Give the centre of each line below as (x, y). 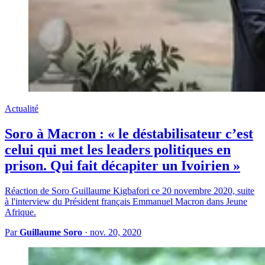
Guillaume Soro (51, 232)
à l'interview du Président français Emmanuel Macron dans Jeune (126, 202)
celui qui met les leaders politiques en (118, 150)
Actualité (22, 109)
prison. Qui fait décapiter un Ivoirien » (122, 166)
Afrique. (20, 212)
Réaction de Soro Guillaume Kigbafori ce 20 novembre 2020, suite (130, 191)
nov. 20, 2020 (116, 232)
